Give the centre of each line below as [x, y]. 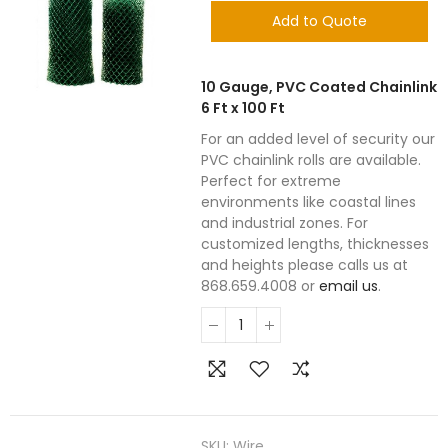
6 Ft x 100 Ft [243, 108]
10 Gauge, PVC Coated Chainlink [319, 87]
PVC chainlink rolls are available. [311, 160]
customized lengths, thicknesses [315, 244]
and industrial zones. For [285, 223]
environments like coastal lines [309, 202]
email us [349, 286]
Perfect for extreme [271, 181]
